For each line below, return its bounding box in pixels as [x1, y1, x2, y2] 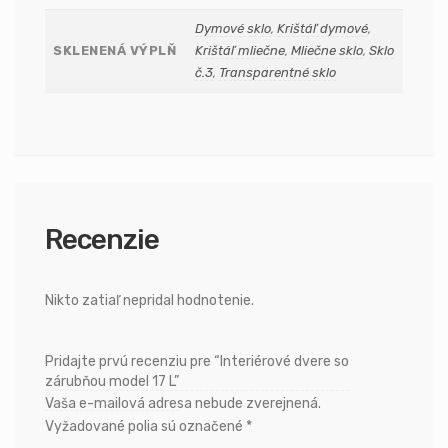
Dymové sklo [195, 21, 271, 37]
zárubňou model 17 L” [45, 373, 179, 391]
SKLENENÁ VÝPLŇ [53, 43, 176, 59]
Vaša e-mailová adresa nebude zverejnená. [45, 395, 321, 413]
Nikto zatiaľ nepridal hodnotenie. [45, 292, 254, 310]
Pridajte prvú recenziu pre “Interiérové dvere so [45, 353, 349, 371]
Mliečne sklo [291, 43, 363, 59]
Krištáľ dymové [277, 21, 368, 37]
